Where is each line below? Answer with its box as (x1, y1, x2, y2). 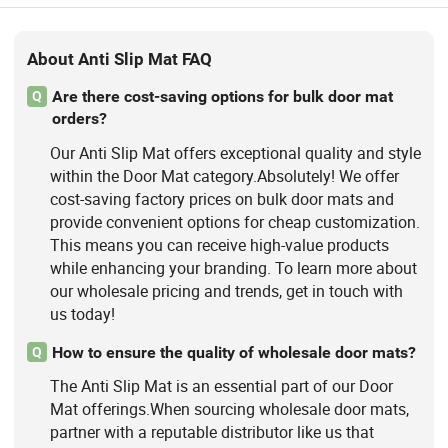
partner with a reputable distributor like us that (49, 420, 374, 443)
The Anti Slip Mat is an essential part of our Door (49, 374, 393, 397)
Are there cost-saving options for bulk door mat (51, 87, 393, 107)
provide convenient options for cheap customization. (49, 210, 420, 233)
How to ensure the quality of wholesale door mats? (51, 342, 416, 362)
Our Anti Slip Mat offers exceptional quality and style (49, 141, 421, 164)
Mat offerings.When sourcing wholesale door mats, (49, 397, 409, 420)
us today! (49, 302, 115, 325)
